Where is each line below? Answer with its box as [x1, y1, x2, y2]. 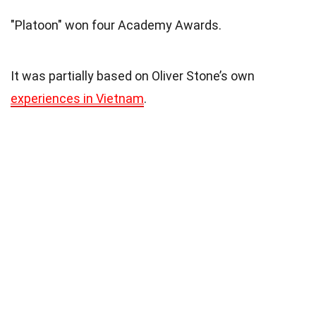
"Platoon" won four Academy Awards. [11, 18, 221, 33]
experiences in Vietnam [11, 91, 144, 107]
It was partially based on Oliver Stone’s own [11, 68, 255, 84]
